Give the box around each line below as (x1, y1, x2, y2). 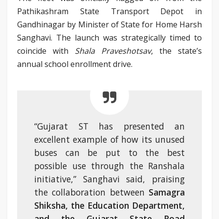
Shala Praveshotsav (75, 45, 151, 56)
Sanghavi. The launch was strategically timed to (17, 32, 202, 43)
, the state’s (151, 45, 202, 56)
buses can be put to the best (34, 146, 185, 158)
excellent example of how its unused (34, 133, 185, 145)
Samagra (149, 186, 185, 198)
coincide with (17, 45, 75, 56)
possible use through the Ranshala (34, 159, 185, 172)
